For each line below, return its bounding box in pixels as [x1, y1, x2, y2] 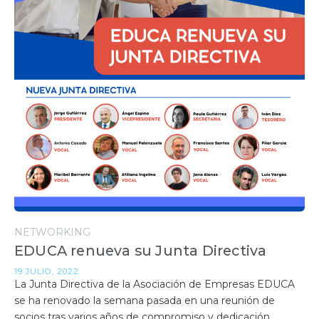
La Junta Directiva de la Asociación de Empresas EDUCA [14, 278, 295, 291]
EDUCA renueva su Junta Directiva [14, 242, 267, 260]
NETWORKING [14, 226, 90, 239]
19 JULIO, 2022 [14, 266, 79, 277]
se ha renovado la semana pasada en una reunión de [14, 294, 275, 308]
